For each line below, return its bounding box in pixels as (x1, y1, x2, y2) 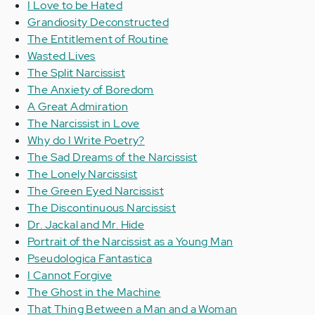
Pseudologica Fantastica (27, 251, 153, 266)
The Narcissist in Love (27, 116, 140, 131)
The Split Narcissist (27, 65, 125, 80)
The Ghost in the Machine (27, 285, 161, 300)
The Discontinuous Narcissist (27, 200, 176, 215)
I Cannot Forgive (27, 268, 112, 283)
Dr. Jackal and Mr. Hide (27, 217, 145, 232)
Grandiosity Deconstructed (27, 15, 169, 30)
